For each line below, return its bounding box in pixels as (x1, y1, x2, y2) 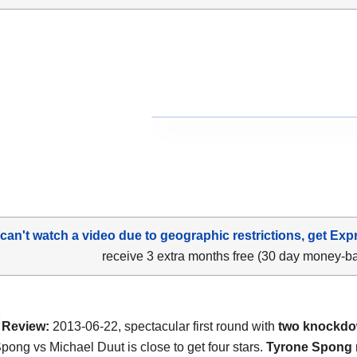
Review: (2, 319, 49, 333)
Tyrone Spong (266, 339, 352, 354)
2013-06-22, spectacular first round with (49, 319, 278, 333)
